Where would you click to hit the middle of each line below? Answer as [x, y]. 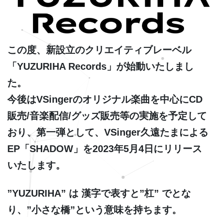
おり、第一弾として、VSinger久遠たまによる [108, 132]
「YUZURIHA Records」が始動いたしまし [101, 67]
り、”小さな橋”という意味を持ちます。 [94, 210]
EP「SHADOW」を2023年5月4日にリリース [105, 149]
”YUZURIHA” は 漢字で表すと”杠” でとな [99, 194]
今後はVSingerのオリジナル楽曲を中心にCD [105, 100]
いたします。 [36, 165]
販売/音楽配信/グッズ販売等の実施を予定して [107, 116]
